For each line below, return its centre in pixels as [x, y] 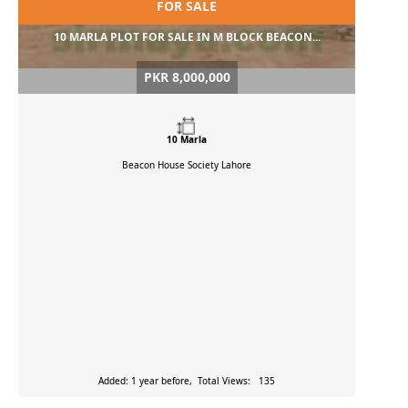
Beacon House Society [172, 165]
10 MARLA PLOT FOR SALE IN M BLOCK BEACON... [187, 37]
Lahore [236, 165]
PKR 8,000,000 [187, 77]
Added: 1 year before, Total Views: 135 [187, 381]
